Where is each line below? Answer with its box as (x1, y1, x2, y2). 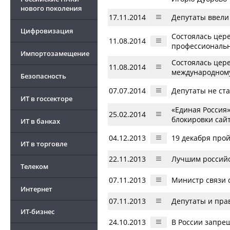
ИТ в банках (21, 117, 60, 126)
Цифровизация (21, 26, 73, 35)
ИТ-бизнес (21, 207, 54, 216)
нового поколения (21, 4, 82, 13)
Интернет (21, 184, 52, 194)
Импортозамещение (21, 49, 89, 58)
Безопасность (21, 71, 66, 81)
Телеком (21, 162, 48, 171)
